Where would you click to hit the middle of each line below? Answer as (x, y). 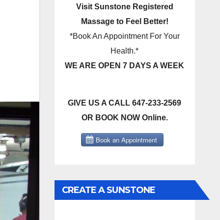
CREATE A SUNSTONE (109, 190)
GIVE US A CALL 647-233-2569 (125, 103)
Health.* (125, 51)
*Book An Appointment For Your (124, 36)
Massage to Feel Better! (124, 21)
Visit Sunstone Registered (124, 7)
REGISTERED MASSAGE (112, 210)
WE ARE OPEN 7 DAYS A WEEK (125, 66)
